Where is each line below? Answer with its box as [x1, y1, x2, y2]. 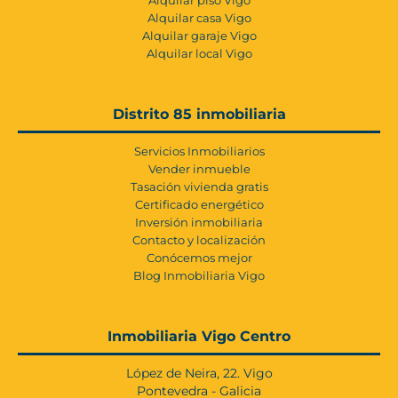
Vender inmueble [147, 161, 251, 176]
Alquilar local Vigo [146, 45, 252, 60]
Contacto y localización [132, 232, 266, 247]
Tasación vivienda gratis [130, 179, 268, 194]
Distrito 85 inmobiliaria [112, 105, 286, 123]
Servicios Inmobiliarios [133, 143, 265, 158]
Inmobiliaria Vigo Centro [107, 327, 291, 345]
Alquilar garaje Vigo [141, 28, 257, 43]
